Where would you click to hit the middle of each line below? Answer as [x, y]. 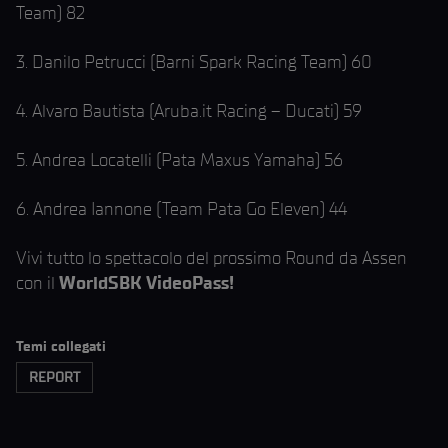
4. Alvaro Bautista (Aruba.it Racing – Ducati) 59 [189, 111]
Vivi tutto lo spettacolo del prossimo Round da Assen [211, 258]
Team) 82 [50, 13]
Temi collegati [61, 346]
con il [37, 283]
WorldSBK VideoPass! [146, 283]
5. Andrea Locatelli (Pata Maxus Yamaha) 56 [179, 160]
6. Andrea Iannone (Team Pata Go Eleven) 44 [181, 209]
